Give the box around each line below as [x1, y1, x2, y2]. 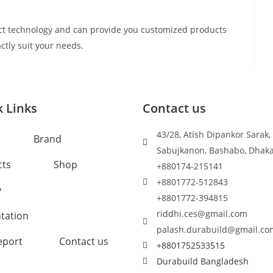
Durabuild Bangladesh [156, 255, 249, 268]
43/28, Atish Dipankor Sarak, [156, 129, 271, 141]
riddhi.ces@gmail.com [156, 208, 247, 220]
